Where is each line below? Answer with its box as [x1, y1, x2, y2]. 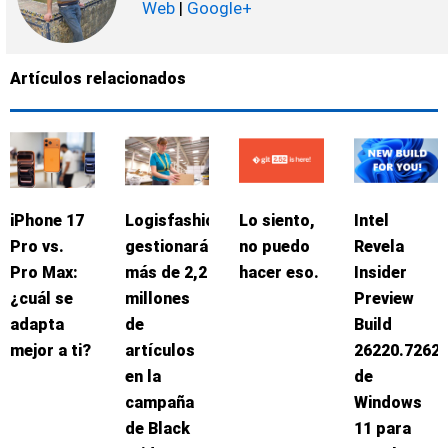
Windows [353, 392, 422, 412]
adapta [10, 314, 64, 334]
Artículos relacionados [10, 68, 186, 88]
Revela [353, 236, 404, 256]
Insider [353, 262, 407, 282]
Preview [353, 288, 414, 308]
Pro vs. [10, 236, 64, 256]
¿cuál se [10, 288, 73, 308]
